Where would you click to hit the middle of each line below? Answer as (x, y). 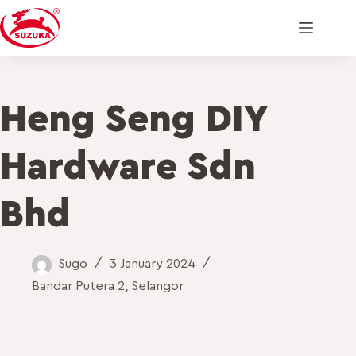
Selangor (157, 286)
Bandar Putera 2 (78, 286)
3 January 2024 (153, 264)
